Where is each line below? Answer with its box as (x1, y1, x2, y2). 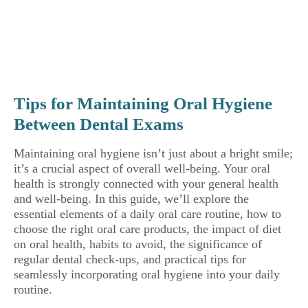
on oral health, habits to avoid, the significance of (14, 237, 262, 251)
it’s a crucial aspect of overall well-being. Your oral (14, 162, 270, 175)
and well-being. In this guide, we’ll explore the (14, 192, 249, 206)
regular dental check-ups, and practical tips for (14, 252, 246, 266)
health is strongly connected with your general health (14, 177, 278, 190)
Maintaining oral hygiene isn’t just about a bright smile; (14, 146, 293, 160)
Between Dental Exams (14, 115, 184, 133)
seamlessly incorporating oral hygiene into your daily (14, 267, 280, 281)
